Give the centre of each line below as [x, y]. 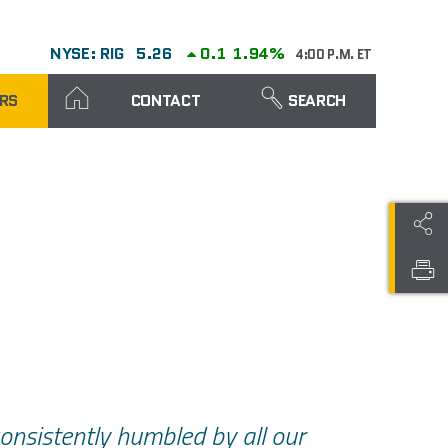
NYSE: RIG [87, 53]
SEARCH [317, 101]
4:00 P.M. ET [333, 54]
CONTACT [165, 101]
